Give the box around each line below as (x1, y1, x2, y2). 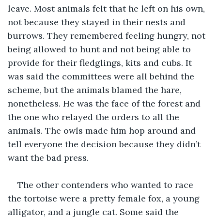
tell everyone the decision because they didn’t (8, 138, 203, 150)
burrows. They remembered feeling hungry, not (8, 30, 208, 41)
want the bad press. (8, 152, 91, 163)
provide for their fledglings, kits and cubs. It (8, 57, 194, 68)
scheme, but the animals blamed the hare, (8, 84, 184, 95)
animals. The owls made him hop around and (8, 124, 198, 136)
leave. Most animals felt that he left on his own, (8, 2, 207, 14)
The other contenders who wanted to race (17, 179, 196, 190)
